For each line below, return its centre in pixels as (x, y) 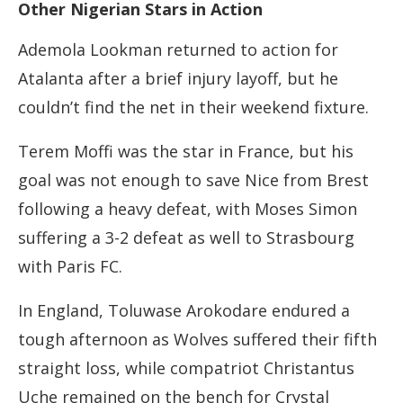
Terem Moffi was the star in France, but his (186, 152)
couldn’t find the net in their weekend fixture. (193, 107)
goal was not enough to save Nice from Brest (193, 180)
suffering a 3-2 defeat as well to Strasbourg (186, 238)
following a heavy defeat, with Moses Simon (188, 209)
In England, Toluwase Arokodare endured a (184, 311)
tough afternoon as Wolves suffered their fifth (197, 340)
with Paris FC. (70, 267)
